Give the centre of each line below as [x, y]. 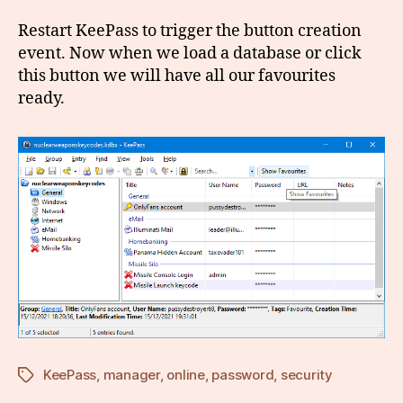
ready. [41, 98]
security [306, 374]
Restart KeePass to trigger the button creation [190, 31]
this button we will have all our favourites [177, 76]
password [243, 374]
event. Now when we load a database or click [190, 53]
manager [131, 374]
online [186, 374]
